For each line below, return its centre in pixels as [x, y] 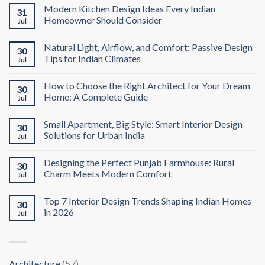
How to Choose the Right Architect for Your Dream [147, 86]
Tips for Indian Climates [92, 59]
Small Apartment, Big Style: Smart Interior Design [143, 124]
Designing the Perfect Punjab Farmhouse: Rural [139, 163]
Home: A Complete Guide [96, 97]
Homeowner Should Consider [103, 20]
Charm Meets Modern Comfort [108, 174]
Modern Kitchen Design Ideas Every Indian [130, 9]
